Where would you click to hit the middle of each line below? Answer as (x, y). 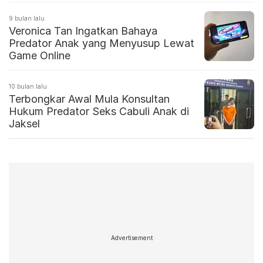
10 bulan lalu (28, 87)
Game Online (40, 56)
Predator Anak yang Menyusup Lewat (102, 43)
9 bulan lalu (27, 18)
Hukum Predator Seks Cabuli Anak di (99, 112)
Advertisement (131, 237)
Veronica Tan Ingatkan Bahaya (83, 31)
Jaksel (24, 124)
